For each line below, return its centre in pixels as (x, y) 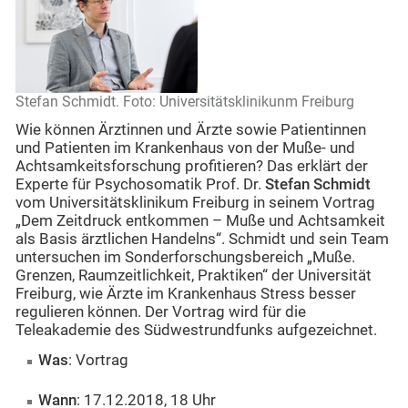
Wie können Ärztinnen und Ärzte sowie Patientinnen (191, 130)
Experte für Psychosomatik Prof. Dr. (140, 185)
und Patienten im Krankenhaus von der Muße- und (185, 148)
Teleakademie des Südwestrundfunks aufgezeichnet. (196, 331)
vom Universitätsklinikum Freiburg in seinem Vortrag (195, 203)
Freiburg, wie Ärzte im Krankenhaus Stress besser (186, 294)
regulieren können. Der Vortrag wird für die (161, 312)
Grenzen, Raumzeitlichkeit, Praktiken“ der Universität (194, 276)
